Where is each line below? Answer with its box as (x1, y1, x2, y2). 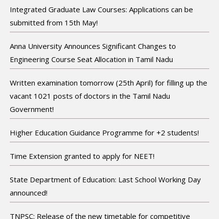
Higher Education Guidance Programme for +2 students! (10, 127, 199, 137)
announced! (10, 187, 47, 197)
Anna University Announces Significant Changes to (10, 41, 176, 51)
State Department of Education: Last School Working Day (10, 174, 201, 184)
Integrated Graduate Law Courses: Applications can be (10, 4, 193, 14)
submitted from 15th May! (10, 17, 98, 27)
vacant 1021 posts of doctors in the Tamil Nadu (10, 90, 170, 101)
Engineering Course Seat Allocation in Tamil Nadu (10, 54, 173, 64)
